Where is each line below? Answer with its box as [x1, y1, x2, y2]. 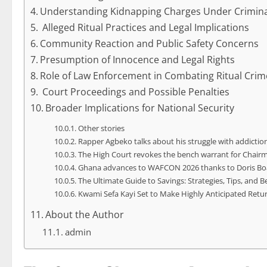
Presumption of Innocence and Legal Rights [40, 53, 235, 66]
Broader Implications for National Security [45, 101, 235, 114]
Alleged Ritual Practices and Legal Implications [40, 21, 250, 34]
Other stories [77, 123, 125, 133]
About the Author [45, 208, 125, 221]
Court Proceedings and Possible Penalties [40, 85, 230, 98]
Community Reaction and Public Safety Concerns [40, 37, 259, 50]
